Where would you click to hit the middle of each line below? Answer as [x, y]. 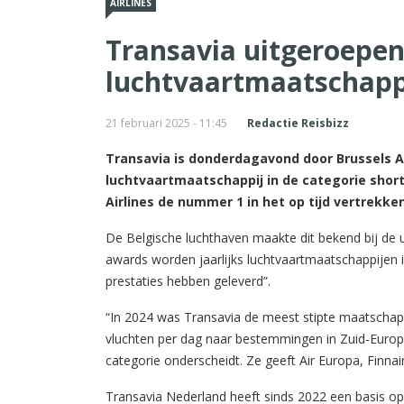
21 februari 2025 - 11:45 [166, 123]
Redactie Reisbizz [298, 123]
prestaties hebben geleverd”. [188, 280]
